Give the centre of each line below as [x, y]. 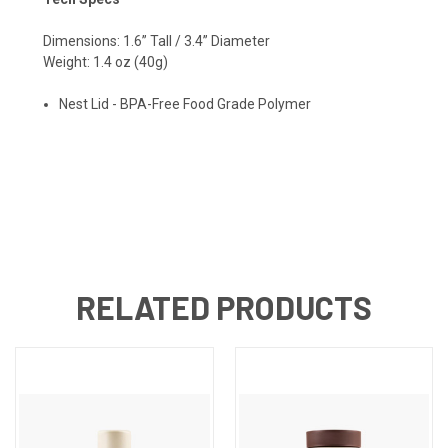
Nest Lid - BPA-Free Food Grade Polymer [185, 103]
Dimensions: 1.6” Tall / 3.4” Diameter [159, 40]
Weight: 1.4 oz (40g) [105, 61]
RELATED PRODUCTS [224, 306]
